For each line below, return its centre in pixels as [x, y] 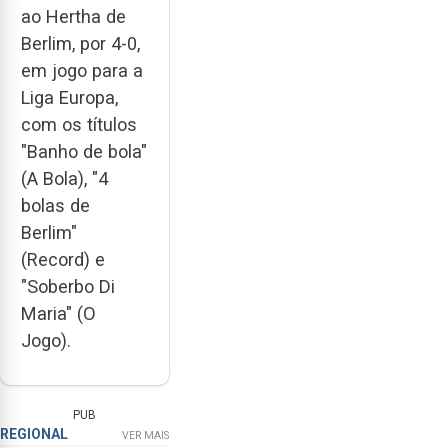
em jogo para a [82, 71]
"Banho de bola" [84, 152]
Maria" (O [58, 314]
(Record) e [63, 260]
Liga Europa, [69, 98]
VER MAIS [145, 435]
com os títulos [79, 125]
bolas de [55, 206]
